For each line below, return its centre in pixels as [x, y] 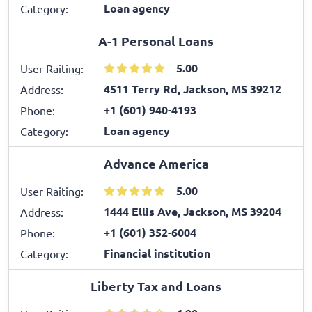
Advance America [156, 163]
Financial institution [157, 253]
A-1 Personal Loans [156, 40]
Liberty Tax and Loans [156, 286]
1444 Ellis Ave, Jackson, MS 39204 [193, 211]
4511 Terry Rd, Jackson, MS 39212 [193, 88]
